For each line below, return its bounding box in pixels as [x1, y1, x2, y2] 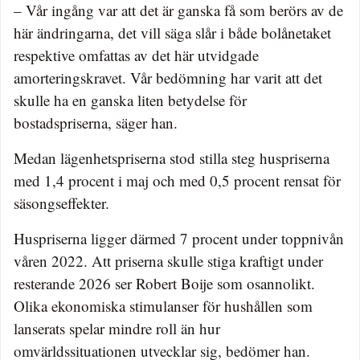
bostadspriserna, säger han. [14, 112, 178, 133]
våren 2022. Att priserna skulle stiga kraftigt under [14, 251, 323, 272]
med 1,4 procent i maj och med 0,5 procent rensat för [14, 170, 341, 191]
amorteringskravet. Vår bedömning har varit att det [14, 67, 322, 88]
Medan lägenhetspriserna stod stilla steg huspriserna [14, 148, 329, 169]
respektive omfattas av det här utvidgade [14, 45, 259, 66]
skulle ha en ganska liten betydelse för [14, 90, 247, 111]
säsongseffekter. [14, 193, 109, 214]
